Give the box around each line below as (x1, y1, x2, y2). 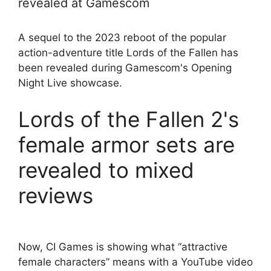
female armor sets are (18, 131, 235, 157)
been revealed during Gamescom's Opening (18, 62, 232, 74)
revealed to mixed (18, 157, 194, 183)
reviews (18, 182, 93, 208)
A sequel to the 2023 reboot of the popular (18, 31, 226, 44)
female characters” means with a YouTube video (18, 256, 253, 269)
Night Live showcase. (18, 77, 122, 90)
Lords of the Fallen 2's (18, 106, 239, 132)
